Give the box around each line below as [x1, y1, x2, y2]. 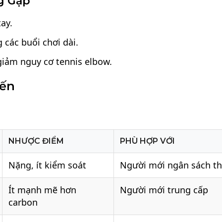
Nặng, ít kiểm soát [8, 159, 87, 171]
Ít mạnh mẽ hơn [8, 184, 77, 196]
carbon [8, 196, 38, 209]
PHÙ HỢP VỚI [120, 136, 175, 146]
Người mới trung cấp [120, 184, 209, 196]
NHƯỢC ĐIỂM [8, 136, 64, 146]
